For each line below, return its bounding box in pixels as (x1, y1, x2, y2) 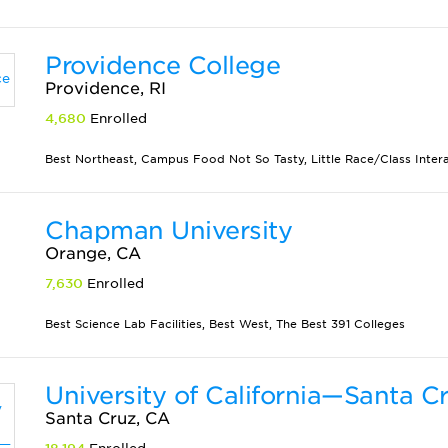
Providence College (45, 51, 281, 80)
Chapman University (45, 216, 293, 245)
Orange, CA (45, 244, 142, 263)
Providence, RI (45, 79, 167, 98)
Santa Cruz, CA (45, 409, 171, 428)
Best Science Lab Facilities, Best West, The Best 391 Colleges (45, 317, 406, 331)
